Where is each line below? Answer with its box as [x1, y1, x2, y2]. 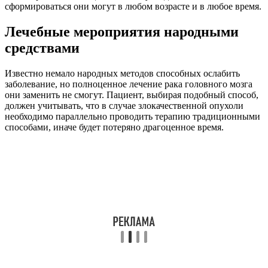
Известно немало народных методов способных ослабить [5, 68, 240, 78]
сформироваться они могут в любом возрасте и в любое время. [5, 1, 261, 12]
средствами [5, 39, 80, 56]
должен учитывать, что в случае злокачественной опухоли [5, 100, 243, 111]
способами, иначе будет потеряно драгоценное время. [5, 121, 224, 132]
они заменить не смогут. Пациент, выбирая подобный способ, [5, 89, 258, 100]
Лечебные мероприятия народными [5, 23, 239, 39]
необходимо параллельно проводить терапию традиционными [5, 111, 260, 121]
